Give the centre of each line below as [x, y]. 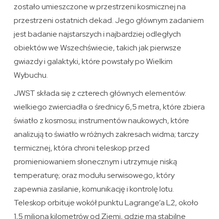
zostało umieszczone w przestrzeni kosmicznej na [100, 7]
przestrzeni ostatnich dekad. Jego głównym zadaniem [109, 21]
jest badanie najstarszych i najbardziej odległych [98, 34]
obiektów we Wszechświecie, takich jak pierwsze [98, 48]
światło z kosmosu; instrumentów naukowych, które [102, 121]
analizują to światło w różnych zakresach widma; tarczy [106, 134]
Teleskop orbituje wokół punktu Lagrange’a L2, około [106, 203]
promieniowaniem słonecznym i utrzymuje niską [96, 162]
